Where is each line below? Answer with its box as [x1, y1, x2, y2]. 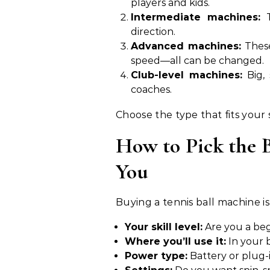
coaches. [131, 84, 172, 95]
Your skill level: [125, 221, 202, 233]
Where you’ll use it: [125, 236, 226, 247]
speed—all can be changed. [131, 55, 264, 66]
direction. [131, 26, 175, 37]
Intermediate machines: [131, 11, 260, 23]
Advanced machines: [131, 40, 242, 52]
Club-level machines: [131, 69, 242, 81]
